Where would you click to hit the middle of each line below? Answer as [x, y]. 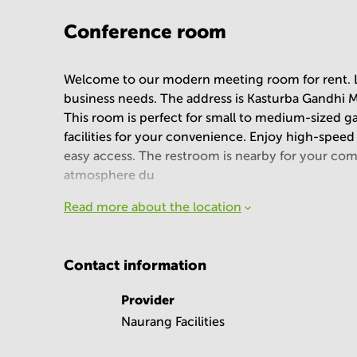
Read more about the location [153, 207]
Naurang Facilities [173, 322]
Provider [148, 300]
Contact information [135, 265]
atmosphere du [109, 175]
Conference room [145, 31]
